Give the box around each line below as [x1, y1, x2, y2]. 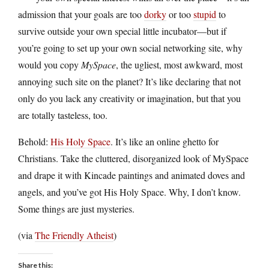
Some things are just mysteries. [18, 202, 134, 215]
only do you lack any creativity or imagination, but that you [18, 91, 241, 104]
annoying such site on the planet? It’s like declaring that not [18, 74, 241, 88]
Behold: [18, 134, 50, 148]
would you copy [18, 58, 81, 71]
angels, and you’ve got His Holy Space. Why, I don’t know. [18, 185, 241, 198]
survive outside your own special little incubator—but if [18, 24, 226, 37]
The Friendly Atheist [35, 228, 113, 241]
